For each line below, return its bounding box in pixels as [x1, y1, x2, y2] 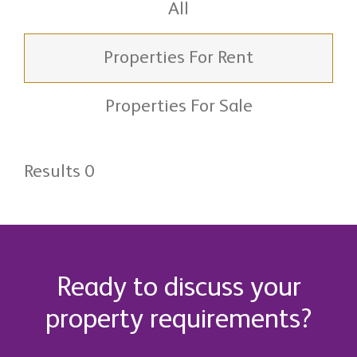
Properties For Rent [104, 49, 253, 67]
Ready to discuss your [56, 274, 301, 302]
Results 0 [24, 163, 95, 181]
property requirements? [45, 306, 312, 334]
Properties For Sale [104, 97, 253, 116]
